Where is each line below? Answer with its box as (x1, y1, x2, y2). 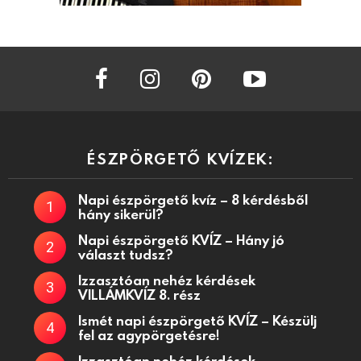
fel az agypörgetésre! (78, 326, 219, 344)
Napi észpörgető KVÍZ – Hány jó (78, 231, 284, 249)
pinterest (207, 62, 246, 74)
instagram (156, 62, 200, 74)
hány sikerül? (78, 205, 164, 223)
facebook (107, 62, 148, 74)
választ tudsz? (78, 246, 173, 263)
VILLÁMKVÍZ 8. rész (78, 286, 201, 304)
